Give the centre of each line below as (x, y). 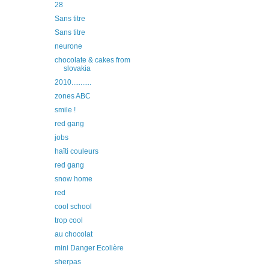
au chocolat (73, 234)
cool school (73, 207)
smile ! (65, 110)
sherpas (68, 262)
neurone (68, 46)
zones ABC (72, 96)
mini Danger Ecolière (89, 248)
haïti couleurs (76, 151)
